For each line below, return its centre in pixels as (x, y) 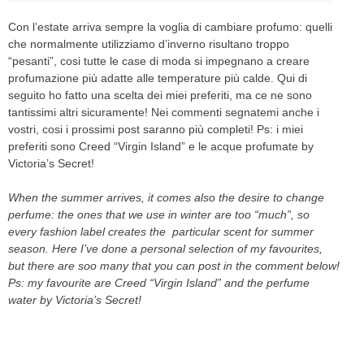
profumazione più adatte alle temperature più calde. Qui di (158, 78)
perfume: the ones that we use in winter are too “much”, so (159, 214)
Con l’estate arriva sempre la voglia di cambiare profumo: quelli (170, 26)
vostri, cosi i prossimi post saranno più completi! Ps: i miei (156, 129)
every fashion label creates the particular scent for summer (161, 231)
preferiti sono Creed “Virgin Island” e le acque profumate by (161, 146)
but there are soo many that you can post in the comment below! (174, 265)
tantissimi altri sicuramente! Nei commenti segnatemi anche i (164, 112)
